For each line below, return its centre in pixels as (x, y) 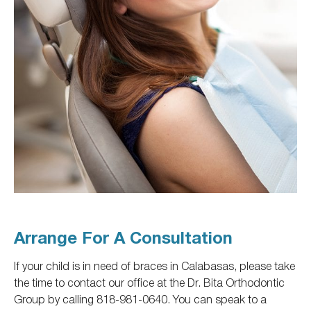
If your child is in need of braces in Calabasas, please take (154, 265)
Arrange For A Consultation (123, 238)
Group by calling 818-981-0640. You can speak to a (140, 298)
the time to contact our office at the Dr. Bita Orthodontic (149, 281)
